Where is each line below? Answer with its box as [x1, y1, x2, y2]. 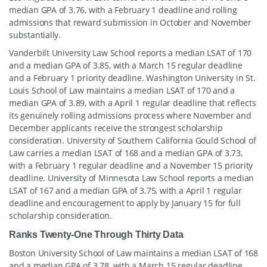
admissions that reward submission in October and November [9, 17, 252, 28]
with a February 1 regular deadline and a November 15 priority [9, 160, 253, 171]
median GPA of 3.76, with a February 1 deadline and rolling [9, 4, 237, 15]
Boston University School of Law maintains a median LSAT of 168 [9, 247, 258, 259]
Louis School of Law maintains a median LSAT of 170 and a [9, 85, 235, 96]
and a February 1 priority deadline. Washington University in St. [9, 72, 256, 83]
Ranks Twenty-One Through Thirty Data [9, 229, 184, 240]
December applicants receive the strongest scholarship [9, 122, 223, 133]
